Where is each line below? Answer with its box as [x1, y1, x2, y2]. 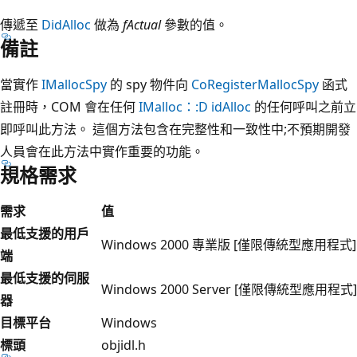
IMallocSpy [41, 75, 107, 93]
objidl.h [101, 335, 146, 354]
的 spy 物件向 [107, 75, 191, 93]
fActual [123, 15, 161, 33]
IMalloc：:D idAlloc [139, 97, 251, 116]
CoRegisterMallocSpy [191, 75, 319, 93]
